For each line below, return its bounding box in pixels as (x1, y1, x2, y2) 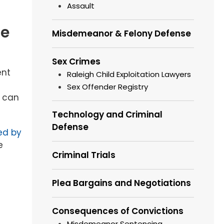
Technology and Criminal (52, 108, 163, 121)
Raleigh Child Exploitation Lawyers (67, 69, 191, 80)
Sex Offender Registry (67, 81, 148, 92)
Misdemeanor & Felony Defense (52, 27, 191, 40)
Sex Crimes (52, 55, 101, 68)
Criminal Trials (52, 149, 116, 161)
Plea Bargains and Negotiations (52, 177, 191, 189)
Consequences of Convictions (52, 205, 184, 217)
